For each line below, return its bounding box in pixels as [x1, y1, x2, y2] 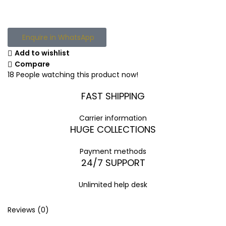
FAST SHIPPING [81, 90, 145, 102]
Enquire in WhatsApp [22, 32, 94, 42]
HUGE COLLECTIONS [70, 123, 156, 136]
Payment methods [80, 146, 146, 156]
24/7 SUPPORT [81, 156, 145, 169]
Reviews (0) [8, 205, 49, 215]
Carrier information [79, 113, 147, 123]
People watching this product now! [16, 70, 138, 80]
